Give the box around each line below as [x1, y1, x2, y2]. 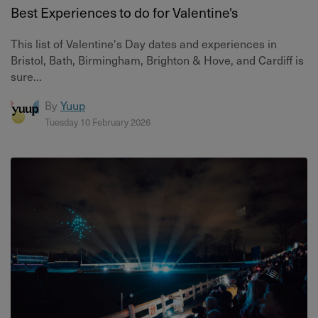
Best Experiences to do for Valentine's [11, 2, 238, 23]
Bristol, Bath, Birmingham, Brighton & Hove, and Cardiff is [11, 51, 304, 68]
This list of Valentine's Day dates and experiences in [11, 35, 277, 52]
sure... [11, 67, 42, 84]
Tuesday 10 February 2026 [45, 115, 150, 128]
